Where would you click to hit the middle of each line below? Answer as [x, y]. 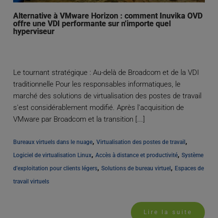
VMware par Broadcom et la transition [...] [79, 119]
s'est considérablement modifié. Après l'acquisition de [98, 108]
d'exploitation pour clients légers [55, 169]
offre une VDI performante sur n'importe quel [92, 24]
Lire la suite [168, 212]
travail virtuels [31, 182]
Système [192, 155]
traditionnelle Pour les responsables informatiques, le [97, 84]
